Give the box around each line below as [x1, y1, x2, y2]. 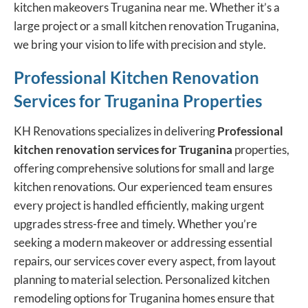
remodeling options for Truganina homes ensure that [14, 291, 274, 306]
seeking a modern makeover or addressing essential [14, 235, 272, 250]
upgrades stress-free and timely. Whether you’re [14, 217, 257, 232]
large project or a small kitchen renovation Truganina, [14, 19, 279, 34]
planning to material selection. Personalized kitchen [14, 272, 269, 287]
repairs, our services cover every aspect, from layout [14, 254, 276, 269]
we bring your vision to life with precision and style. [14, 37, 266, 52]
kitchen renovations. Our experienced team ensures [14, 179, 272, 195]
